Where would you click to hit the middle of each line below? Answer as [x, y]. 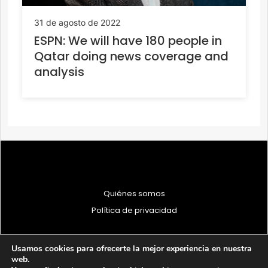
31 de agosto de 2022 [77, 23]
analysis [59, 72]
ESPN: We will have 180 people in [128, 41]
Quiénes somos [134, 194]
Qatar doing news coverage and [131, 57]
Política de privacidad [134, 211]
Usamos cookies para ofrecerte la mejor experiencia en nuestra [132, 249]
